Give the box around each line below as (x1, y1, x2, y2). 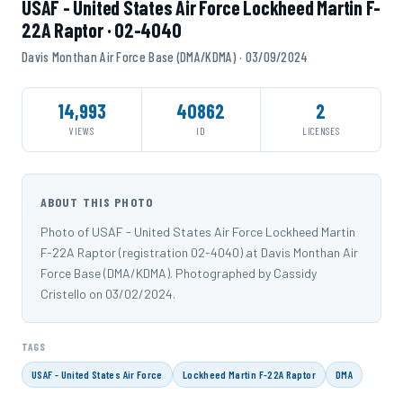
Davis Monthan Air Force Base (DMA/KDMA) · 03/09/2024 (22, 49, 309, 65)
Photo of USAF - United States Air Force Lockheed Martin (40, 224, 355, 239)
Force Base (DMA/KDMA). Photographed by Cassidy (40, 265, 317, 281)
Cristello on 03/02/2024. (40, 286, 175, 301)
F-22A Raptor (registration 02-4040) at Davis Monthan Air (40, 245, 358, 260)
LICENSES (302, 125, 340, 137)
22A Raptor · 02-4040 (22, 18, 182, 41)
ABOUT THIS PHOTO (40, 194, 153, 210)
